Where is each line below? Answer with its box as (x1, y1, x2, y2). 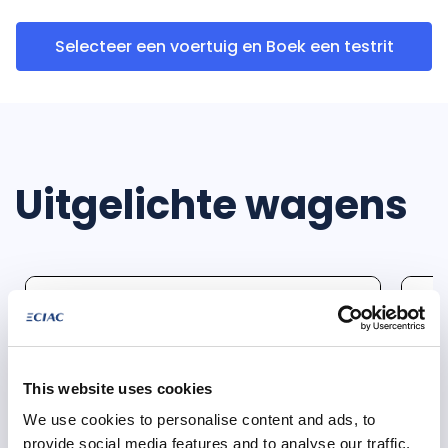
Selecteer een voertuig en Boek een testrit (54, 34, 394, 58)
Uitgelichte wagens (15, 176, 408, 233)
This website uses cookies (23, 379, 213, 397)
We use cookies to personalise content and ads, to (23, 411, 376, 428)
